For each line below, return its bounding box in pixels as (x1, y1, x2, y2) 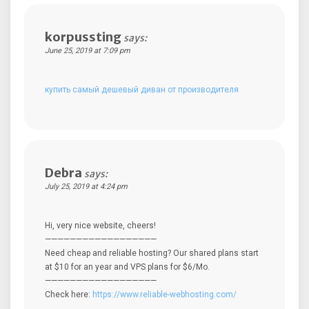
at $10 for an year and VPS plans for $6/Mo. (45, 261, 210, 272)
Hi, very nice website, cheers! (45, 220, 156, 230)
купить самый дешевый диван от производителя (45, 84, 239, 94)
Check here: (45, 289, 92, 299)
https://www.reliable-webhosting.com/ (92, 289, 237, 299)
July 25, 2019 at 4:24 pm (45, 181, 128, 191)
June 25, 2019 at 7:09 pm (45, 46, 130, 55)
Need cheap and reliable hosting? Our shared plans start (45, 248, 259, 258)
